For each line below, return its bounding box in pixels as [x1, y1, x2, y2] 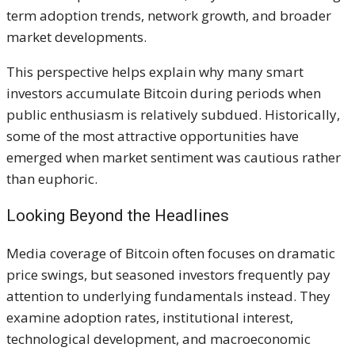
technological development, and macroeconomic [6, 329, 311, 348]
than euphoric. [6, 169, 97, 188]
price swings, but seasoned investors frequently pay [6, 265, 330, 284]
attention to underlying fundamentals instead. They [6, 286, 330, 305]
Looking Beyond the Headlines [6, 205, 229, 225]
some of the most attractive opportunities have [6, 126, 299, 145]
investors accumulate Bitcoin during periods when [6, 83, 321, 102]
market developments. [6, 27, 147, 46]
